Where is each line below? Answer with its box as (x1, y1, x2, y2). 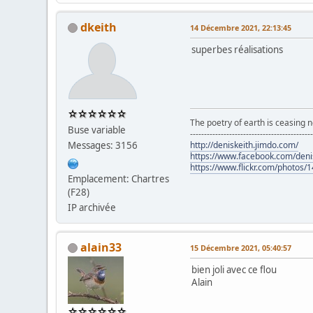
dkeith (80, 19, 117, 35)
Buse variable (68, 123, 126, 136)
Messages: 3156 (68, 138, 138, 152)
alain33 (80, 239, 122, 255)
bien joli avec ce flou (191, 263, 277, 276)
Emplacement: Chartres (68, 172, 170, 185)
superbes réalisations (191, 43, 284, 56)
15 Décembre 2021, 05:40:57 (190, 242, 292, 253)
